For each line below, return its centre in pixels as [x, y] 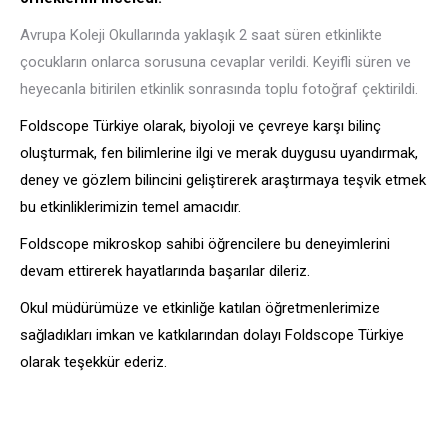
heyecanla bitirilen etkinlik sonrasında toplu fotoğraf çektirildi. [219, 89]
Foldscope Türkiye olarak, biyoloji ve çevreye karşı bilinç [200, 126]
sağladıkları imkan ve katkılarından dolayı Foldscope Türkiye [212, 335]
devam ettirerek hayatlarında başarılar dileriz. [165, 271]
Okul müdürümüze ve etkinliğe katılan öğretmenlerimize [200, 308]
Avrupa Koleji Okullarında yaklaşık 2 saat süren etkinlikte [201, 35]
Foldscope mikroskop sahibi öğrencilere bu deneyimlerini [205, 244]
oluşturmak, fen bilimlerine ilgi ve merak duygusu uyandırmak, [219, 153]
